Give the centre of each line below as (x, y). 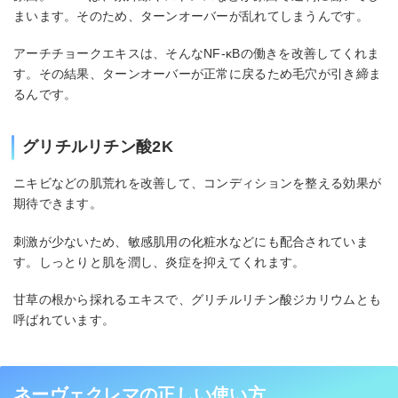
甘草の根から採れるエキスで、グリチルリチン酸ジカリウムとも (198, 300)
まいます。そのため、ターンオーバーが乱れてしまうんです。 (191, 16)
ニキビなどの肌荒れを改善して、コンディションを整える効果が (198, 183)
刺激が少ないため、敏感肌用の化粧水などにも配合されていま (191, 241)
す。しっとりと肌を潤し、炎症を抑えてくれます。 (159, 262)
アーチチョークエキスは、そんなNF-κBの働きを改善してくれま (197, 54)
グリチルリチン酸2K (98, 147)
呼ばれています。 (64, 320)
